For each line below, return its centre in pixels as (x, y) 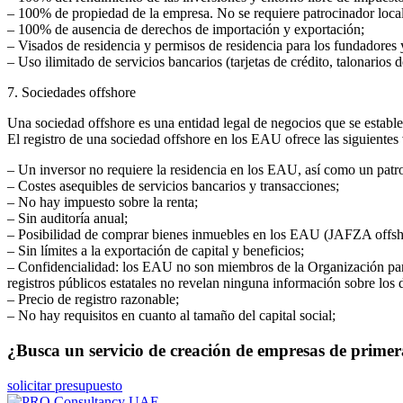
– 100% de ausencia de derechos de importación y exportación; (186, 30)
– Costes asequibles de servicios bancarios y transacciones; (173, 186)
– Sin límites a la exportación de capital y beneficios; (156, 251)
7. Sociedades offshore (72, 93)
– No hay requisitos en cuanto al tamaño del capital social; (171, 316)
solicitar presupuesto (65, 385)
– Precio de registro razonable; (93, 300)
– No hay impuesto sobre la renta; (103, 202)
